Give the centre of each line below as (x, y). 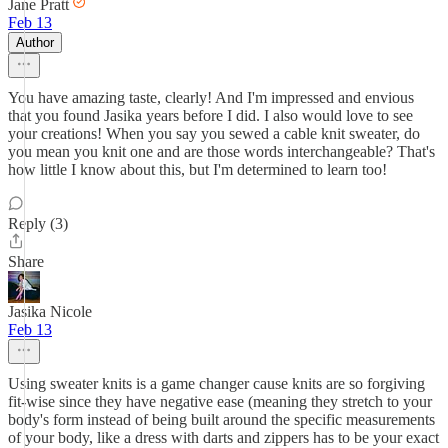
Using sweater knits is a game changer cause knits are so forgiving (216, 383)
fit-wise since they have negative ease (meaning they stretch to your (220, 401)
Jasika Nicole (50, 311)
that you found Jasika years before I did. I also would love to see (210, 115)
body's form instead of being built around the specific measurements (221, 419)
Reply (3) (38, 223)
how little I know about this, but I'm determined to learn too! (197, 169)
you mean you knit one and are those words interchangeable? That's (221, 151)
